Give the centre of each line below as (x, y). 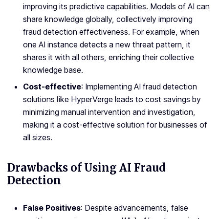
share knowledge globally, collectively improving (108, 19)
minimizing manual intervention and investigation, (109, 112)
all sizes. (38, 138)
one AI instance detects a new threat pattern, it (107, 45)
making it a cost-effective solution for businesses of (115, 125)
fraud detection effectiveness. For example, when (111, 32)
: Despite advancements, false (134, 208)
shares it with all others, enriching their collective (109, 57)
